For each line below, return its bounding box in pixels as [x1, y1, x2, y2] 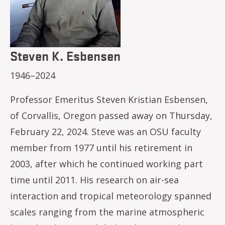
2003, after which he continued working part [10, 158, 203, 170]
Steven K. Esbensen [10, 47, 121, 64]
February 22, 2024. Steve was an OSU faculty [10, 126, 201, 138]
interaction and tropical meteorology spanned [10, 190, 211, 202]
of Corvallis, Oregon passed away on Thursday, [10, 109, 212, 122]
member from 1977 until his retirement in [10, 142, 192, 154]
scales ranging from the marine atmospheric [10, 206, 204, 218]
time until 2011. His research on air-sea [10, 174, 179, 186]
